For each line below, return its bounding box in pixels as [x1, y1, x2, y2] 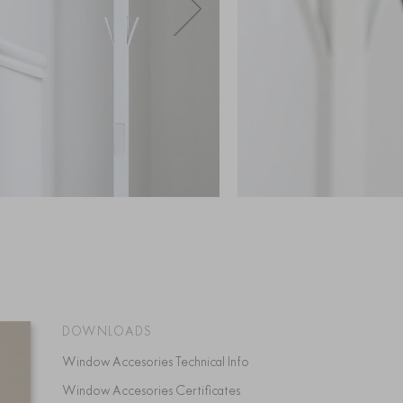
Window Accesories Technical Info [76, 354, 249, 370]
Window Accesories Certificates [76, 381, 240, 399]
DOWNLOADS [61, 323, 152, 339]
